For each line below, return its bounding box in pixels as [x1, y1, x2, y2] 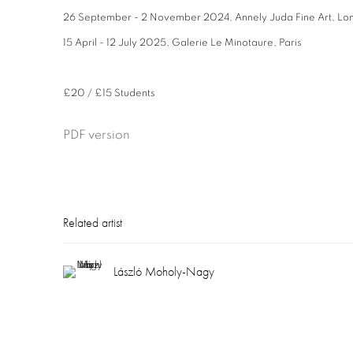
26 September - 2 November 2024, [63, 12, 235, 23]
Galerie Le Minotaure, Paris [172, 37, 302, 48]
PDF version [63, 128, 130, 141]
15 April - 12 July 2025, [63, 37, 172, 48]
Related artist [63, 214, 122, 231]
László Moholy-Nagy [113, 263, 214, 280]
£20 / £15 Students [63, 87, 155, 98]
